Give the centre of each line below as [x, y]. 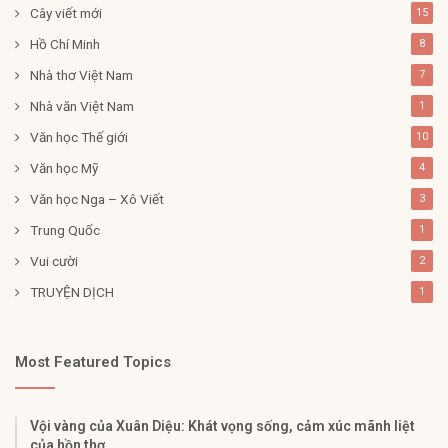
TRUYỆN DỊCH [72, 291]
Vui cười [54, 260]
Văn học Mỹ [64, 167]
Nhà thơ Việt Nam [81, 74]
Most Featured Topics [93, 361]
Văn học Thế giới [79, 136]
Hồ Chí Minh [65, 43]
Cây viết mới [66, 12]
